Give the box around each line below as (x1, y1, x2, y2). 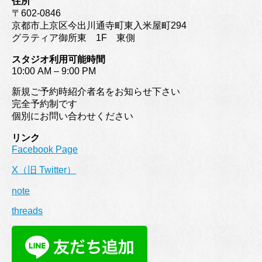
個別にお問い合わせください (12, 111, 133, 122)
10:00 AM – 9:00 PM (12, 66, 96, 77)
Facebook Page (12, 144, 78, 155)
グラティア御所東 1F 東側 (12, 33, 135, 43)
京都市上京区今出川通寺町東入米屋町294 (12, 20, 187, 31)
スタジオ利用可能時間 (12, 54, 105, 65)
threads (12, 206, 43, 216)
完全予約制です (12, 99, 77, 109)
